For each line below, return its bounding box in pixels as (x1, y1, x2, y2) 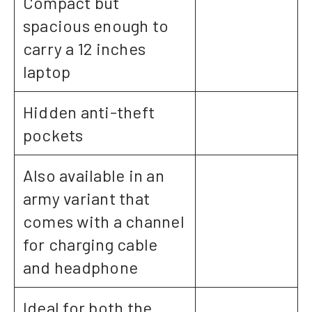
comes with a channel (23, 211, 185, 232)
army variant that (23, 188, 150, 209)
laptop (23, 61, 71, 82)
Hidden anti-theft (23, 102, 155, 123)
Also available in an (23, 165, 164, 186)
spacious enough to (23, 15, 169, 36)
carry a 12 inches (23, 38, 146, 59)
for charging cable (23, 234, 158, 255)
